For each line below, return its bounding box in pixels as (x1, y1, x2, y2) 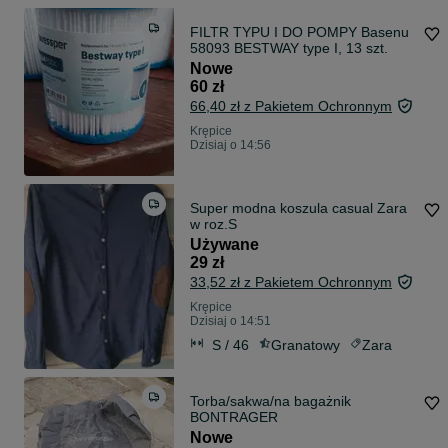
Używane (190, 236, 259, 254)
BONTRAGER (190, 409, 278, 426)
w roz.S (190, 216, 237, 233)
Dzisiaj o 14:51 (190, 314, 271, 329)
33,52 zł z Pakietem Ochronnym (190, 274, 392, 291)
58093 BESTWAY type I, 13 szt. (190, 40, 388, 57)
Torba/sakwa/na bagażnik (190, 393, 351, 410)
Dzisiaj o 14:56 (190, 138, 271, 153)
